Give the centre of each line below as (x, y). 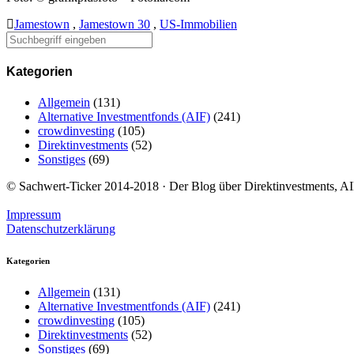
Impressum (34, 215)
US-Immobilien (198, 24)
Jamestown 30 (115, 24)
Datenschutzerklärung (61, 229)
